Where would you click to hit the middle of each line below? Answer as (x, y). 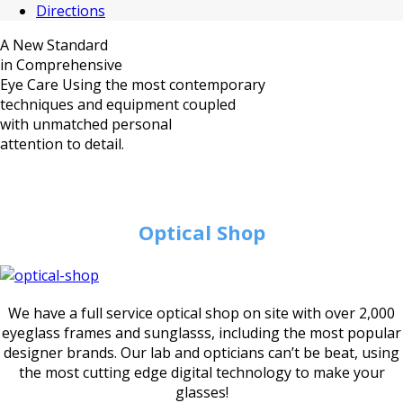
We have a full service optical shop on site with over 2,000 (201, 313)
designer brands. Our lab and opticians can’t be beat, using (201, 353)
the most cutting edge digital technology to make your (201, 372)
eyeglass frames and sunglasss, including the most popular (201, 333)
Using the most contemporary (164, 85)
